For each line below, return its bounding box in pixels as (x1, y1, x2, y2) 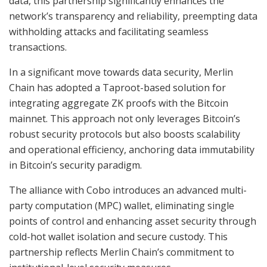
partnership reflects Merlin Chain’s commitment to (9, 245, 234, 259)
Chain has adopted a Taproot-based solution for (9, 80, 226, 94)
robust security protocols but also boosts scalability (9, 127, 240, 141)
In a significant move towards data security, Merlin (9, 65, 233, 79)
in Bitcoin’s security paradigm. (9, 158, 142, 172)
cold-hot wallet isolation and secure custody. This (9, 229, 228, 243)
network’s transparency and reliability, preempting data (9, 9, 257, 23)
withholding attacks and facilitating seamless (9, 24, 209, 38)
